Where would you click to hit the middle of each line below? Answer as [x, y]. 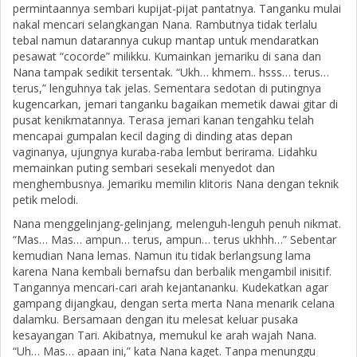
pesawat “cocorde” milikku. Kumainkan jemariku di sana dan [167, 57]
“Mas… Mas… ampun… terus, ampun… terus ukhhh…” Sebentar [175, 240]
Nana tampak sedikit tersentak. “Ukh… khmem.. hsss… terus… [171, 73]
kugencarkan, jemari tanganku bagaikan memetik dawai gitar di [175, 104]
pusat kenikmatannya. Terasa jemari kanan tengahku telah [163, 120]
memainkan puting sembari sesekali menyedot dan [144, 168]
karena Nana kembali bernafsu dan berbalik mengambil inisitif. [172, 272]
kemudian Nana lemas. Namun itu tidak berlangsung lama [162, 256]
